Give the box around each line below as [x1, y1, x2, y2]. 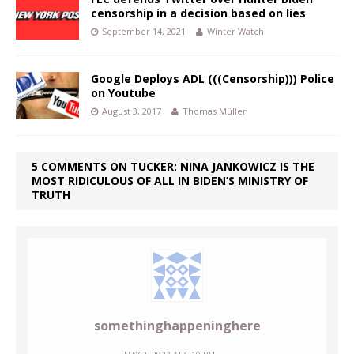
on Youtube [91, 85, 156, 101]
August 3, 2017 [102, 105, 161, 118]
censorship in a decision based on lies [91, 6, 306, 21]
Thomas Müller [183, 105, 247, 118]
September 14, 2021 [102, 25, 186, 38]
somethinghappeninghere [93, 317, 261, 335]
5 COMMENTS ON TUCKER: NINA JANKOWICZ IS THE [32, 159, 314, 175]
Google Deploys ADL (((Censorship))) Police [91, 71, 334, 87]
